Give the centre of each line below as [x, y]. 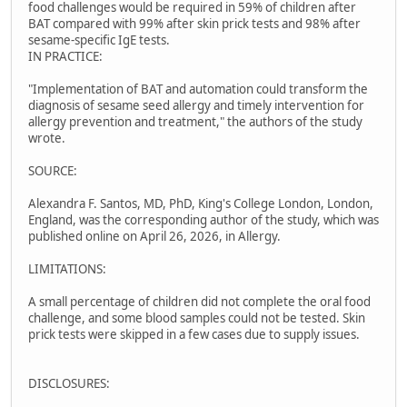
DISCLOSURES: [69, 384]
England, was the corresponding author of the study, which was [203, 220]
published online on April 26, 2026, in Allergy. [154, 237]
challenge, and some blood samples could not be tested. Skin [197, 318]
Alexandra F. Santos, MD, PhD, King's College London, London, [201, 204]
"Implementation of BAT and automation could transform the [198, 89]
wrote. [47, 139]
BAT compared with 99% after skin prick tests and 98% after [194, 24]
